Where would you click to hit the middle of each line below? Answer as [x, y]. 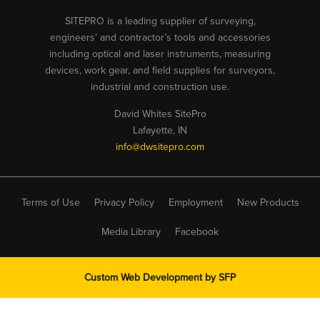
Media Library [131, 232]
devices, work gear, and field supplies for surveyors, [160, 70]
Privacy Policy [124, 202]
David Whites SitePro [160, 114]
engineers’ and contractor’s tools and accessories [160, 37]
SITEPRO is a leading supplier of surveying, [160, 21]
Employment [195, 202]
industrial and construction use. [160, 87]
